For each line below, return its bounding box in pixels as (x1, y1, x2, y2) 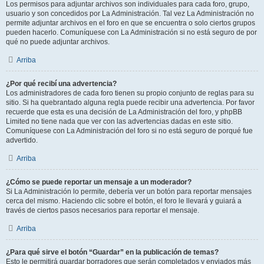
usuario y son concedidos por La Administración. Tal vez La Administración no (6, 9, 254, 18)
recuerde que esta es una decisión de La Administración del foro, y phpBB (6, 108, 242, 116)
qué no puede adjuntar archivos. (6, 38, 110, 46)
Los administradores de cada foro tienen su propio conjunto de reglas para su (6, 89, 254, 97)
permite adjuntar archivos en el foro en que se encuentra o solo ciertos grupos (6, 19, 255, 27)
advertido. (6, 136, 38, 144)
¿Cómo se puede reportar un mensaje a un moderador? (6, 178, 192, 186)
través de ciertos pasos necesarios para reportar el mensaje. (6, 206, 199, 214)
